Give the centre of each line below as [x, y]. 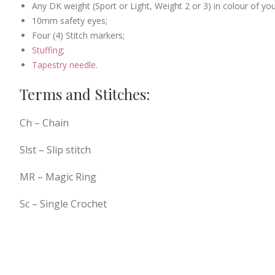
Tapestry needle [64, 64]
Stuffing [47, 50]
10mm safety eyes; [70, 20]
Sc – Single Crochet [63, 203]
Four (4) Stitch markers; [78, 35]
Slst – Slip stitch [55, 149]
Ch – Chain [44, 122]
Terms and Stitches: [85, 94]
